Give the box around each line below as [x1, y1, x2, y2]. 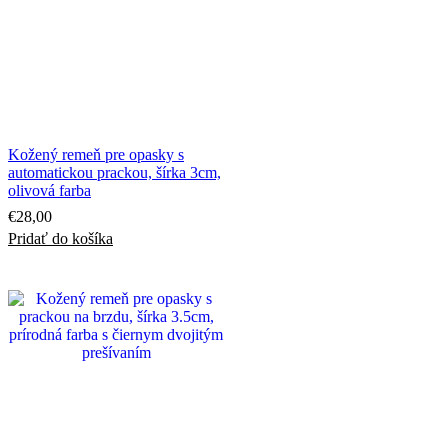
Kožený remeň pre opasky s [8, 145, 184, 163]
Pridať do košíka [8, 229, 113, 247]
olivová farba [8, 181, 91, 199]
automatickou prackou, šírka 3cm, [8, 163, 221, 181]
